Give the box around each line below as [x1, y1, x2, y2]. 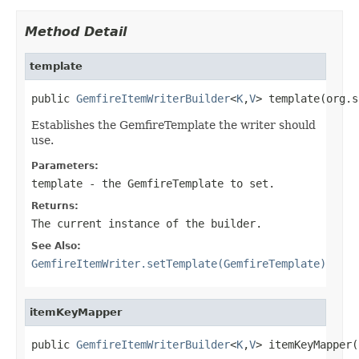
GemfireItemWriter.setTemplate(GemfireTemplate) [31, 256, 326, 270]
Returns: [31, 200, 79, 212]
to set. [224, 176, 275, 190]
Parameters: [31, 159, 99, 171]
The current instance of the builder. [31, 216, 262, 230]
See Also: [31, 240, 81, 252]
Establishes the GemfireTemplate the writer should [31, 118, 316, 131]
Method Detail [25, 23, 127, 39]
